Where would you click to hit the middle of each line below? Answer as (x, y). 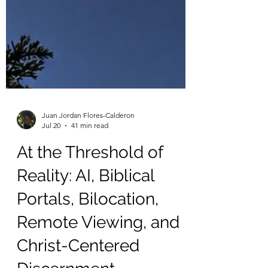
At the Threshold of (90, 242)
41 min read (90, 215)
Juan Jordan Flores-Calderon (88, 205)
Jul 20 (51, 215)
